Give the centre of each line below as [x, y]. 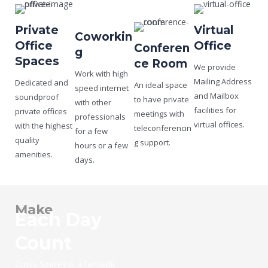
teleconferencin [163, 128]
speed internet [101, 88]
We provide [214, 67]
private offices [41, 112]
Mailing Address [223, 82]
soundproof [37, 97]
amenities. [34, 155]
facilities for [215, 110]
